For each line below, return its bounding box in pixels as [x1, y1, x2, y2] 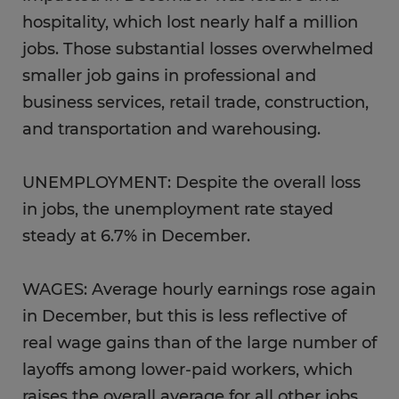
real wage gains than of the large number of [22, 333, 377, 353]
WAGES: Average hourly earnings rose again [22, 280, 376, 299]
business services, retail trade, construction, [22, 93, 369, 112]
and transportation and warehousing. [22, 119, 321, 139]
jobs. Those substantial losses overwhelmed [22, 39, 373, 59]
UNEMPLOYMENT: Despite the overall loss [22, 173, 361, 192]
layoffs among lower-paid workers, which [22, 360, 353, 379]
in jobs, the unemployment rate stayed [22, 199, 333, 219]
